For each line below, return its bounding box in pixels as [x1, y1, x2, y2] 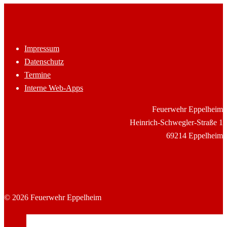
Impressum [24, 44, 59, 53]
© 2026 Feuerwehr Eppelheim [4, 193, 101, 202]
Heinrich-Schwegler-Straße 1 [130, 118, 223, 127]
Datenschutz [24, 57, 64, 66]
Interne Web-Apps [24, 84, 83, 93]
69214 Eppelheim [166, 131, 223, 140]
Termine [24, 70, 51, 80]
